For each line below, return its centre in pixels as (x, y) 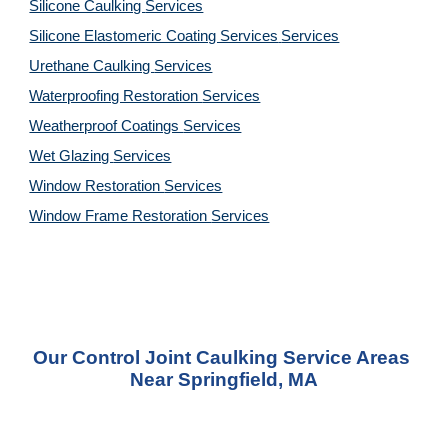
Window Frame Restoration (120, 216)
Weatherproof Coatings (106, 126)
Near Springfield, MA (224, 379)
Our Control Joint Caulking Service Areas (221, 357)
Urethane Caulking (92, 66)
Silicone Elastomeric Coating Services (154, 36)
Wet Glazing (71, 156)
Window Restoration (97, 186)
